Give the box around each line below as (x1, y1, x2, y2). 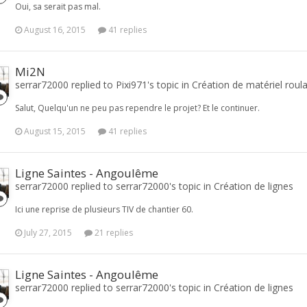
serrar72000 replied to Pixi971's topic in (15, 78, 192, 91)
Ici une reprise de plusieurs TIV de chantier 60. (15, 204, 193, 215)
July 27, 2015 (24, 227, 72, 238)
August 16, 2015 (24, 24, 86, 36)
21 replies (93, 227, 133, 238)
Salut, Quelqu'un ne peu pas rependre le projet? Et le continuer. (15, 102, 260, 114)
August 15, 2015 (24, 125, 86, 137)
